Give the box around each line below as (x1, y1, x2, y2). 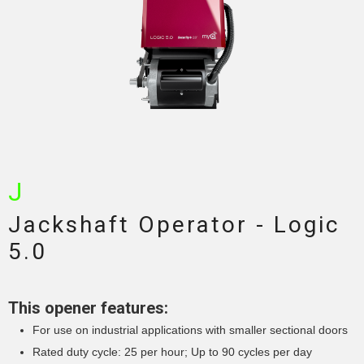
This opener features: (8, 298, 168, 318)
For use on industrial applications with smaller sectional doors (32, 323, 348, 337)
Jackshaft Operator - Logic (8, 211, 340, 239)
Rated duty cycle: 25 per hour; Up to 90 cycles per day (32, 345, 312, 359)
